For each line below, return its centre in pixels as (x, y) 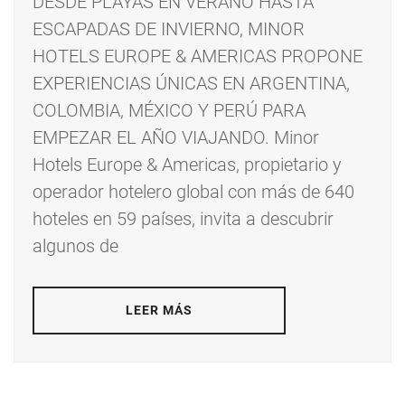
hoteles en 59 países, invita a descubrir (183, 219)
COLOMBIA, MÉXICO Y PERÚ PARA (169, 111)
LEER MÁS (159, 311)
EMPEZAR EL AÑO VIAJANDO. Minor (176, 138)
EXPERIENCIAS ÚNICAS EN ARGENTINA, (191, 84)
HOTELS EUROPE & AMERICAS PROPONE (198, 57)
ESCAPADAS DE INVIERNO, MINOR (169, 29)
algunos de (75, 246)
